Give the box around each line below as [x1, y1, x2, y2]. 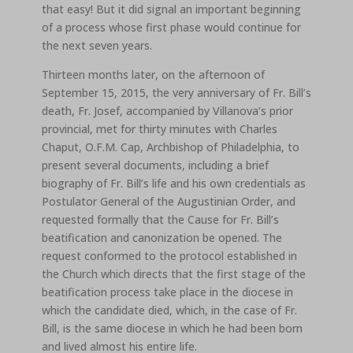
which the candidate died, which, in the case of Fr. [41, 302, 297, 318]
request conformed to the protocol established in [41, 247, 297, 263]
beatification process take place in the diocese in [41, 284, 293, 299]
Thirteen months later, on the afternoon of [41, 66, 265, 82]
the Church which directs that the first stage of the [41, 266, 306, 281]
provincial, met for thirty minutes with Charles [41, 121, 277, 136]
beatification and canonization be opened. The [41, 229, 282, 245]
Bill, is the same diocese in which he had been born [41, 320, 303, 336]
